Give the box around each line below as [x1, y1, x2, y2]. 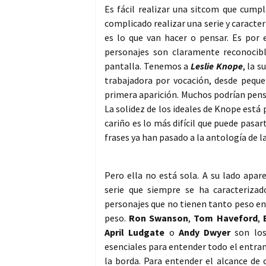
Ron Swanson [129, 212, 189, 224]
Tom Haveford [194, 212, 258, 224]
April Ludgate [104, 226, 165, 239]
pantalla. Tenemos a [104, 60, 191, 72]
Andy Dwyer [178, 226, 231, 239]
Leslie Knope [190, 60, 243, 72]
